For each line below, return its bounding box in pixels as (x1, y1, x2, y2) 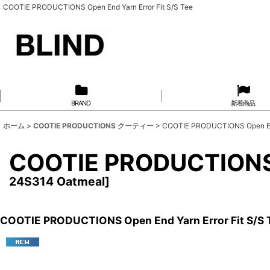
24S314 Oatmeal (9, 174, 105, 189)
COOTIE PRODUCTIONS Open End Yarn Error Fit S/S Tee (3, 2, 193, 11)
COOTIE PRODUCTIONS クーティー (33, 121, 154, 131)
